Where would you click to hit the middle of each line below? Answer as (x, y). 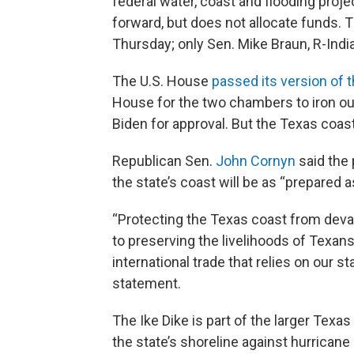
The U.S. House (162, 81)
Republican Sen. (164, 161)
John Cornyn (256, 161)
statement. (147, 284)
